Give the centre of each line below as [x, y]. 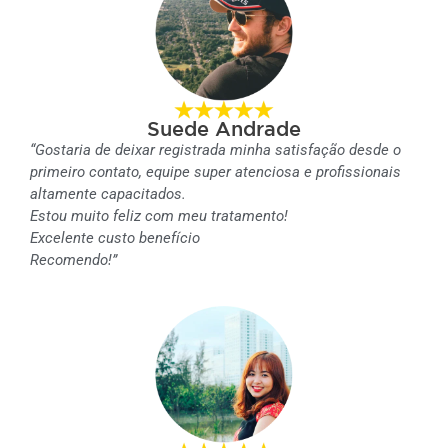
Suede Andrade [224, 129]
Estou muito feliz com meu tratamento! [159, 216]
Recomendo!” [73, 260]
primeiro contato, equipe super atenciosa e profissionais [215, 172]
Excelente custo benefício [115, 238]
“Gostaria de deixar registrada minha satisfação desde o [215, 150]
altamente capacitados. [108, 194]
